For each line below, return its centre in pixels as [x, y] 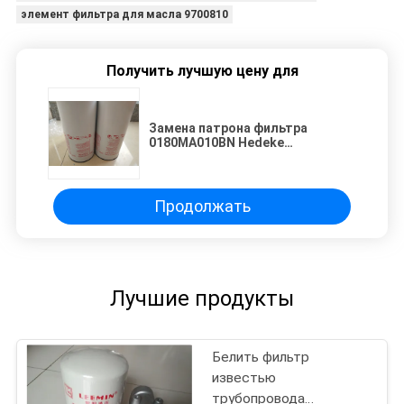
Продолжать [202, 207]
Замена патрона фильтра [228, 128]
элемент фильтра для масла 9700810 [124, 14]
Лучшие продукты [202, 299]
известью [244, 377]
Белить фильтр [261, 357]
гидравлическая [200, 156]
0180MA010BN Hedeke [216, 142]
